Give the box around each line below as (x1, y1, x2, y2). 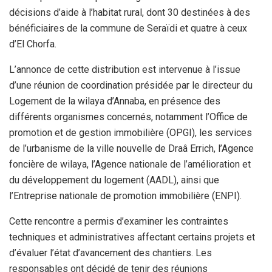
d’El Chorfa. (9, 38, 56, 50)
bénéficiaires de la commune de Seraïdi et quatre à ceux (9, 22, 247, 34)
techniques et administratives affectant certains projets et (9, 231, 255, 243)
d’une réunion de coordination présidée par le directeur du (9, 79, 253, 91)
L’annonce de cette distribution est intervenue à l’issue (9, 63, 240, 75)
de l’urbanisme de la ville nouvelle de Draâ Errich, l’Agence (9, 142, 254, 154)
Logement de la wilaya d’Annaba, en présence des (9, 95, 220, 107)
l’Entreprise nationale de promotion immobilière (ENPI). (9, 189, 242, 202)
